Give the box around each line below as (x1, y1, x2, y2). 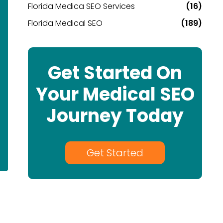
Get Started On (48, 60, 182, 86)
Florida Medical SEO (28, 17, 103, 29)
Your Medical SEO (35, 82, 195, 107)
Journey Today (46, 103, 184, 128)
